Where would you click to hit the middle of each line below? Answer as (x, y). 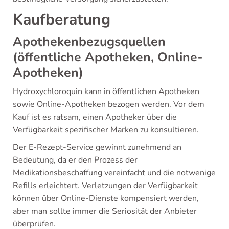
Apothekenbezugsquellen (89, 42)
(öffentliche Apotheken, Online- (108, 57)
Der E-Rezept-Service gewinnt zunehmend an (97, 147)
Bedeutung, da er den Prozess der (75, 160)
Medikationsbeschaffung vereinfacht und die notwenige (114, 173)
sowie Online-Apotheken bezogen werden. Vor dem (109, 104)
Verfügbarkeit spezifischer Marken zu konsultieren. (106, 130)
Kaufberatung (62, 20)
